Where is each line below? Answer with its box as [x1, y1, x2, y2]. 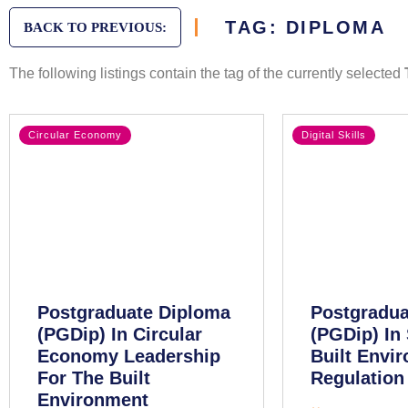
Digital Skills [301, 129, 366, 140]
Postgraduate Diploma [37, 302, 230, 322]
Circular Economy [28, 129, 122, 140]
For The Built [37, 368, 150, 388]
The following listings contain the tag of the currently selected [9, 66, 404, 81]
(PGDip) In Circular [37, 324, 202, 344]
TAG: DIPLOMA [225, 17, 385, 37]
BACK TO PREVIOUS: [24, 20, 167, 35]
